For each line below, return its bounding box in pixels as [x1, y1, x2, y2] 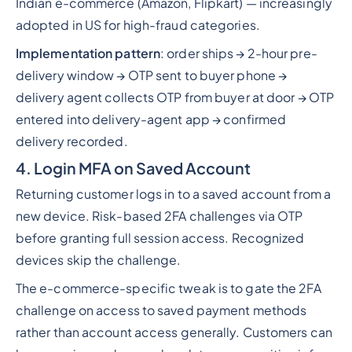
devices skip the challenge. [15, 252, 181, 269]
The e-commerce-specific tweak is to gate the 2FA [15, 280, 321, 297]
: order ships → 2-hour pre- [160, 46, 317, 62]
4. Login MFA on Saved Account [15, 158, 251, 178]
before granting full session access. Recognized [15, 230, 305, 247]
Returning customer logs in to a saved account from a [15, 186, 332, 203]
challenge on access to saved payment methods [15, 302, 307, 319]
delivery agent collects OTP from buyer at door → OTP [15, 90, 335, 106]
